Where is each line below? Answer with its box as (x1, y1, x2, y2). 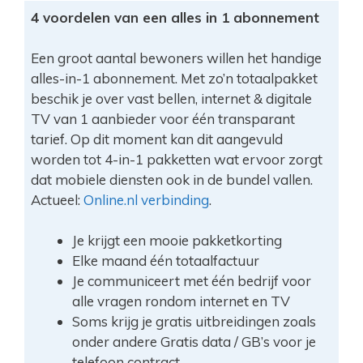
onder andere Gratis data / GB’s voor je (71, 332, 316, 350)
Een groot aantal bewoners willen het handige (30, 49, 322, 66)
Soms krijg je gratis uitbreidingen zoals (71, 312, 316, 330)
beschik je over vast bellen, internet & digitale (30, 89, 312, 107)
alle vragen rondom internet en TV (71, 292, 290, 310)
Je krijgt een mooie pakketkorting (71, 231, 282, 249)
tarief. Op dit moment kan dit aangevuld (30, 130, 283, 147)
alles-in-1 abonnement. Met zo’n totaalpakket (30, 69, 318, 87)
